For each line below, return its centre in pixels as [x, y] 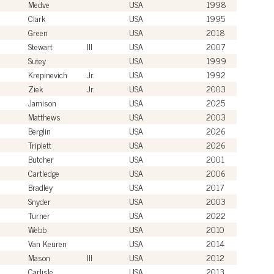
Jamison [42, 102]
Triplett [40, 144]
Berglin [39, 130]
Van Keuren [47, 243]
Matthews [44, 116]
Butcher [41, 158]
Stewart [40, 46]
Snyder [39, 201]
